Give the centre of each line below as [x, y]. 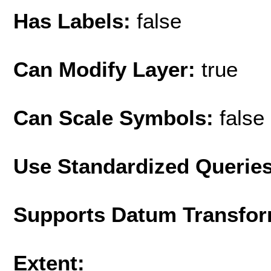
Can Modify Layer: [107, 69]
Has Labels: [75, 21]
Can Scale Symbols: [116, 117]
